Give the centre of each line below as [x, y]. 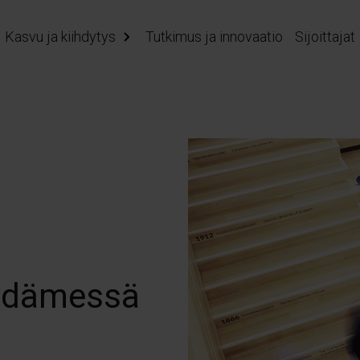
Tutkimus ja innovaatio [214, 37]
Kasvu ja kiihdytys [60, 37]
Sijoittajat [325, 37]
